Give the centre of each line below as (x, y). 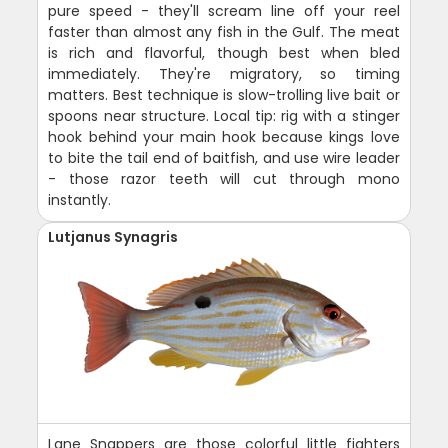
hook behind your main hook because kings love (224, 137)
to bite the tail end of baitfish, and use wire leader (224, 158)
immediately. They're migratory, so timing (224, 74)
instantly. (80, 200)
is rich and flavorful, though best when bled (224, 53)
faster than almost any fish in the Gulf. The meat (224, 32)
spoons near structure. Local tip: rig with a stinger (224, 116)
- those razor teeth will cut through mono (224, 179)
